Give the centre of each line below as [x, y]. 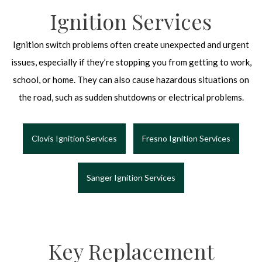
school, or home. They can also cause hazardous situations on [131, 80]
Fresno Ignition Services [186, 139]
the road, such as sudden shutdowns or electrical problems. [131, 97]
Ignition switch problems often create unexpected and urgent [131, 45]
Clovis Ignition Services [74, 139]
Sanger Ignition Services [131, 178]
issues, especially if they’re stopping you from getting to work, [131, 62]
